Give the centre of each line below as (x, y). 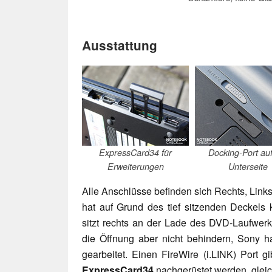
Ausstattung (120, 45)
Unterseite (248, 166)
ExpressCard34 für (135, 152)
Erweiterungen (135, 166)
